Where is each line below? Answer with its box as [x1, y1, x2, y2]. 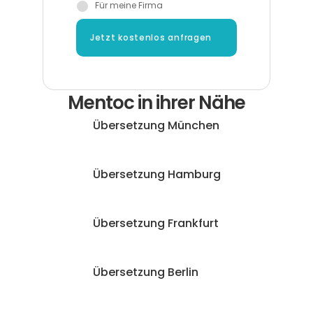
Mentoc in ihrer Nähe [68, 90, 245, 115]
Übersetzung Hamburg [92, 166, 221, 182]
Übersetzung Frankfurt [92, 215, 219, 231]
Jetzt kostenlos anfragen [89, 32, 212, 43]
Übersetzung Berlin [92, 264, 198, 280]
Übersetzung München [92, 117, 219, 133]
